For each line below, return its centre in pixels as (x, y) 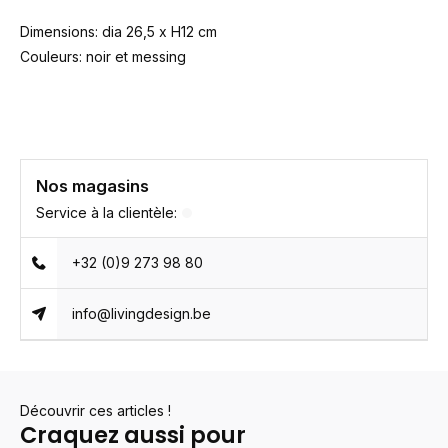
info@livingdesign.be (142, 313)
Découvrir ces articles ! (95, 410)
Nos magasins (92, 186)
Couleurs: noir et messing (103, 56)
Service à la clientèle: (106, 212)
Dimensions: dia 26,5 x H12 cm (118, 31)
